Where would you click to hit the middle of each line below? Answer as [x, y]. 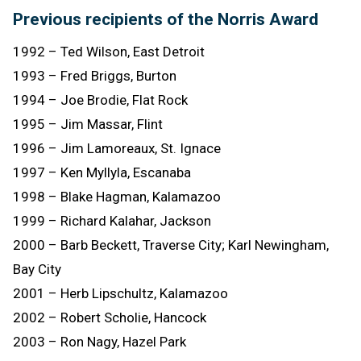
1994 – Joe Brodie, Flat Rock [100, 100]
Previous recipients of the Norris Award [166, 19]
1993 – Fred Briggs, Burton [95, 75]
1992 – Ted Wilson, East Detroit [109, 51]
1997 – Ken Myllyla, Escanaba [102, 172]
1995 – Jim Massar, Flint [88, 124]
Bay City [37, 269]
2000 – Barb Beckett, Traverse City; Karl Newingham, [171, 245]
